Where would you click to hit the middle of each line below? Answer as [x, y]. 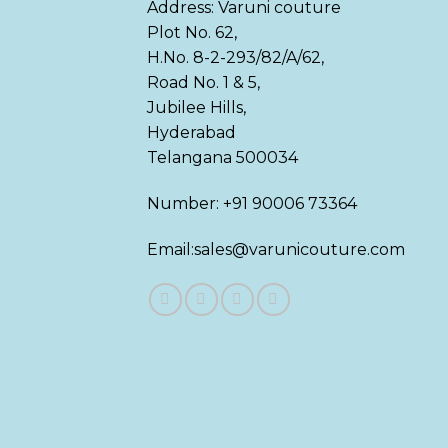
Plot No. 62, [192, 33]
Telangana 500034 [222, 158]
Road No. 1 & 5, [203, 83]
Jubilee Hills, [196, 108]
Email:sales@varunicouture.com [276, 250]
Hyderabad [191, 133]
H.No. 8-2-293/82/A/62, [235, 58]
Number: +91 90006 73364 [252, 204]
